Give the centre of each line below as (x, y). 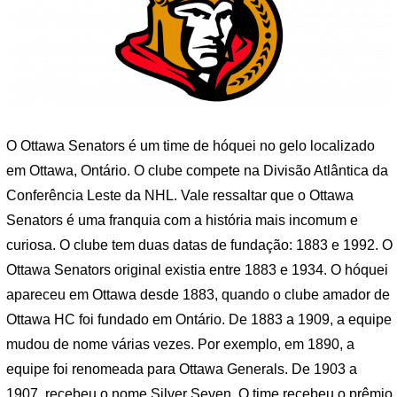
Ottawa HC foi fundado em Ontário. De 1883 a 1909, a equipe (199, 320)
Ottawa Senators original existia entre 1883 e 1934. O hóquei (197, 270)
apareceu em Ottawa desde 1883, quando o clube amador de (198, 295)
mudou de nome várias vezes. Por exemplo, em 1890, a (180, 345)
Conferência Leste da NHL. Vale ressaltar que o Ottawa (180, 196)
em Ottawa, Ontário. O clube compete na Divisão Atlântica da (197, 171)
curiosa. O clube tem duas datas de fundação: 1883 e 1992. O (199, 245)
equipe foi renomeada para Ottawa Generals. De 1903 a (182, 370)
